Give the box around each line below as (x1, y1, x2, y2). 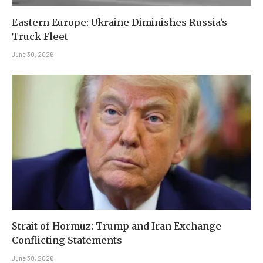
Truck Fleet (12, 31, 68, 43)
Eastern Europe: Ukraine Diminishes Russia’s (12, 16, 227, 29)
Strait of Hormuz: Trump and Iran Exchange (12, 220, 221, 232)
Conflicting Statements (12, 234, 122, 246)
